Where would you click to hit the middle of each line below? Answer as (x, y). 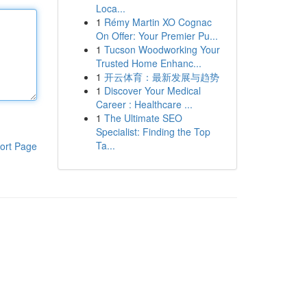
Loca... (110, 8)
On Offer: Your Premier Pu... (157, 36)
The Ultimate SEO (143, 118)
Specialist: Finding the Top (153, 132)
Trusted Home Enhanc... (148, 63)
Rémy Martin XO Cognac (158, 22)
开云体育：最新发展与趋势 (161, 77)
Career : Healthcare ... (144, 104)
